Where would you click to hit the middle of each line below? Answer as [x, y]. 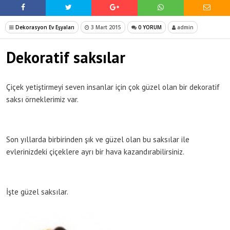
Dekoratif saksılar [66, 57]
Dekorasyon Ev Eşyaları [45, 27]
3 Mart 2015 [105, 27]
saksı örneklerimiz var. [42, 99]
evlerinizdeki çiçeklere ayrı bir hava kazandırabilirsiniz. [95, 151]
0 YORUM [149, 27]
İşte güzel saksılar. [37, 191]
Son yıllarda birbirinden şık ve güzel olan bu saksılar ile [98, 139]
